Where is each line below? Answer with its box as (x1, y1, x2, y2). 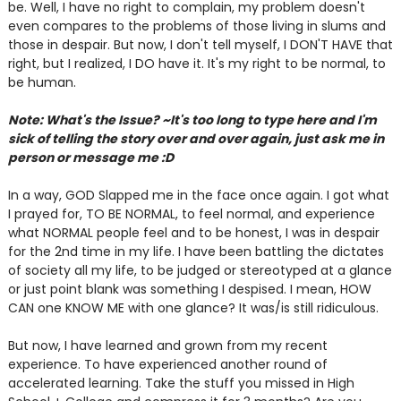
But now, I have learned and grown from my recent (7, 337, 328, 354)
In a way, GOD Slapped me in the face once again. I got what (7, 186, 389, 204)
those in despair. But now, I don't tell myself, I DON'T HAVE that (7, 36, 393, 54)
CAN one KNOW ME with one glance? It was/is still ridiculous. (7, 299, 379, 317)
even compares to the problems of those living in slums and (7, 17, 386, 35)
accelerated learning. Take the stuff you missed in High (7, 374, 354, 392)
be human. (7, 73, 76, 91)
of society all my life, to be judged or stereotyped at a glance (7, 261, 392, 279)
